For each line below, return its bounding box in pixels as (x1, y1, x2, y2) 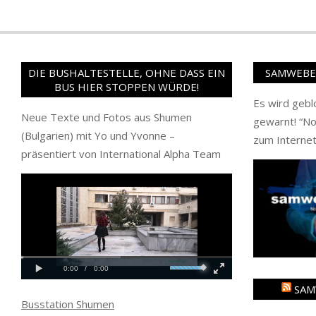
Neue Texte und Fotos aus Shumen (21, 110, 192, 125)
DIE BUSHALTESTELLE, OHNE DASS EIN (28, 66, 225, 80)
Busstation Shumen (21, 297, 114, 312)
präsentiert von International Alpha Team (21, 147, 221, 162)
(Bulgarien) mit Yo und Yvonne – (21, 128, 175, 143)
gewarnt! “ (253, 114, 303, 129)
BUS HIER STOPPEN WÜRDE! (54, 80, 199, 95)
